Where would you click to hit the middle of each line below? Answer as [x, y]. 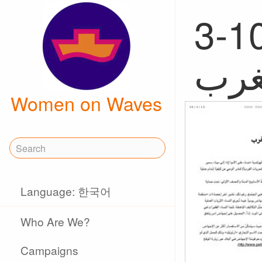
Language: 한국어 [66, 191]
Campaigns [50, 250]
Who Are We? [56, 221]
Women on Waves [86, 103]
